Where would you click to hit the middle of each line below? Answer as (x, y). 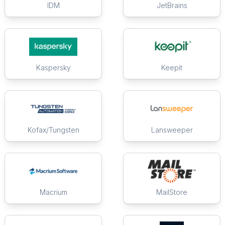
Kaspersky (53, 68)
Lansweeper (172, 130)
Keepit (172, 68)
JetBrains (172, 6)
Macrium (53, 192)
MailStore (172, 192)
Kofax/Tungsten (53, 130)
